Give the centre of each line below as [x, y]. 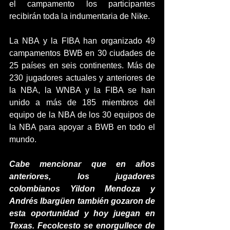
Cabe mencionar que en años [82, 164]
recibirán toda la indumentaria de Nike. [81, 16]
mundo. [24, 139]
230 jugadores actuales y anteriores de [82, 78]
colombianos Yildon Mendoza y [82, 188]
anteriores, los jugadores [82, 176]
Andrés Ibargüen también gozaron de [82, 201]
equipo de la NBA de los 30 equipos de [82, 114]
